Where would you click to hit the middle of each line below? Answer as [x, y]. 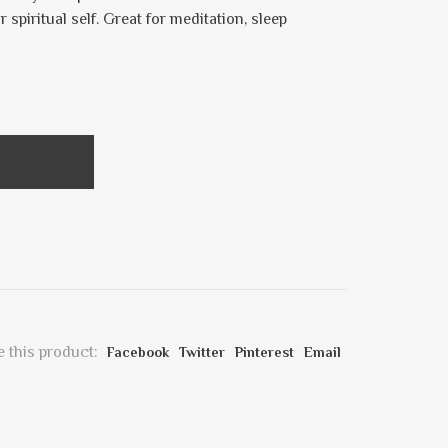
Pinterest [264, 352]
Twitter [202, 352]
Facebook [138, 352]
